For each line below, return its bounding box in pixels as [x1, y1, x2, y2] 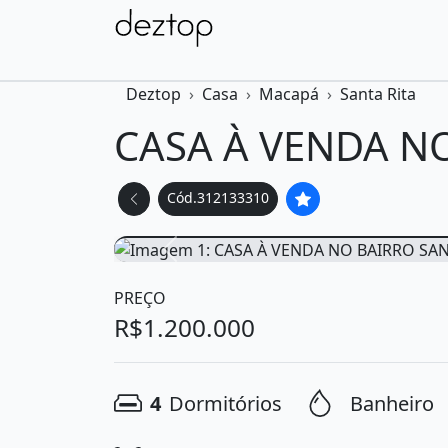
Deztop [126, 83, 181, 105]
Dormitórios [169, 389, 282, 417]
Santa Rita [340, 83, 416, 105]
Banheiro [350, 389, 434, 417]
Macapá [259, 83, 319, 105]
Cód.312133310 [167, 188, 269, 207]
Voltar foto [184, 249, 267, 272]
